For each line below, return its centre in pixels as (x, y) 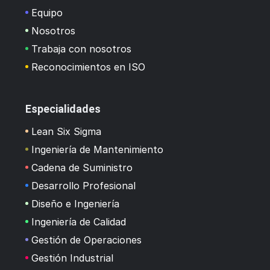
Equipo (47, 12)
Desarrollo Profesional (83, 185)
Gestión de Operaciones (86, 240)
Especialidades (63, 108)
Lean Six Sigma (66, 131)
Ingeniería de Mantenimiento (97, 149)
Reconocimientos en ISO (88, 67)
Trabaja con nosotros (81, 49)
